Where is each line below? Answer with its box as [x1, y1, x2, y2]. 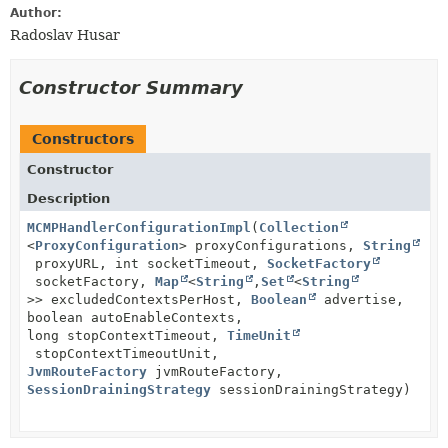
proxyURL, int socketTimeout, [27, 256, 267, 271]
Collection [259, 220, 339, 235]
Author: [10, 6, 62, 20]
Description [27, 191, 110, 206]
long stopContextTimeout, [27, 328, 227, 343]
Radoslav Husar [10, 27, 120, 43]
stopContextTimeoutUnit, [27, 346, 219, 361]
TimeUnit [227, 328, 291, 343]
